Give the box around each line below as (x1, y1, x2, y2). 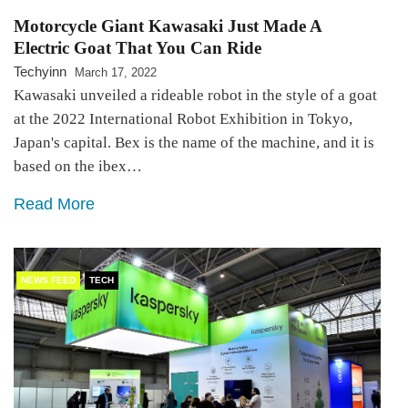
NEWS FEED (21, 275, 76, 286)
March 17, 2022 (75, 66, 157, 80)
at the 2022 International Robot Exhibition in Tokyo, (14, 110, 352, 128)
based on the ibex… (14, 158, 142, 176)
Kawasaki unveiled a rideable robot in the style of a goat (14, 87, 377, 105)
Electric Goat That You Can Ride (14, 38, 261, 58)
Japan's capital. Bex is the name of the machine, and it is (14, 134, 374, 152)
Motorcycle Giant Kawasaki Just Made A (14, 16, 321, 36)
